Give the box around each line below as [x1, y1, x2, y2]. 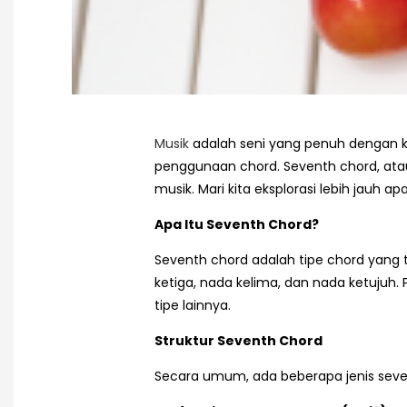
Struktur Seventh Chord [154, 332, 323, 351]
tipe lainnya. [154, 296, 231, 315]
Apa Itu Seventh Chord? [154, 215, 319, 234]
